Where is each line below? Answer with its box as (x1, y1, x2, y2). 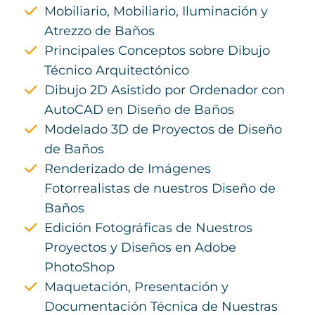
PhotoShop (44, 259, 115, 276)
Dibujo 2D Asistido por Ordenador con (44, 82, 285, 98)
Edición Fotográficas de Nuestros (44, 220, 252, 236)
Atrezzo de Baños (44, 23, 155, 39)
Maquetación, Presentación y (44, 279, 229, 295)
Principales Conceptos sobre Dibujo (44, 43, 270, 59)
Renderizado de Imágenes (44, 161, 211, 177)
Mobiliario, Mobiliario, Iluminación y (44, 4, 268, 20)
